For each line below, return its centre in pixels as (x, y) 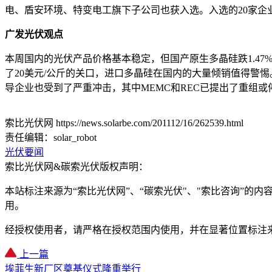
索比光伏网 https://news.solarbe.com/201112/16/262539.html (124, 123)
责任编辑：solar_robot (51, 137)
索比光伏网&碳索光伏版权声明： (76, 166)
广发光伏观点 (34, 34)
